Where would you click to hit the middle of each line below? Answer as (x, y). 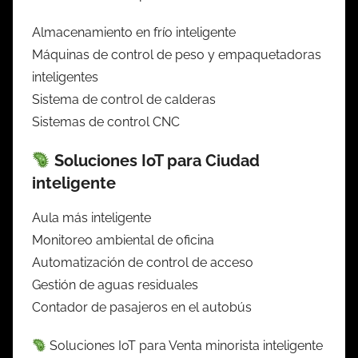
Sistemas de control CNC (106, 121)
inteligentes (65, 77)
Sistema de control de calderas (124, 99)
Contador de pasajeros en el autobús (142, 307)
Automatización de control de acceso (143, 262)
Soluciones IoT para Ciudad (155, 160)
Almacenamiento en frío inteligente (134, 32)
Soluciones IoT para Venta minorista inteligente (185, 345)
